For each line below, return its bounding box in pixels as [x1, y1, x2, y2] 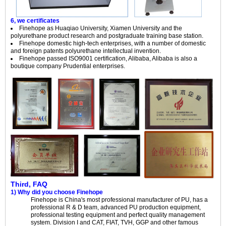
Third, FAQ [11, 180, 47, 188]
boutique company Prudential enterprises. [11, 62, 125, 70]
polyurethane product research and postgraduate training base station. [11, 32, 203, 39]
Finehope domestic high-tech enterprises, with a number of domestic [19, 39, 206, 47]
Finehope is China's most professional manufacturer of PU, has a [31, 196, 208, 203]
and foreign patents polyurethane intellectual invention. [11, 47, 161, 54]
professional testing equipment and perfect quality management [31, 211, 205, 218]
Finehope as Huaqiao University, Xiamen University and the [19, 24, 182, 32]
